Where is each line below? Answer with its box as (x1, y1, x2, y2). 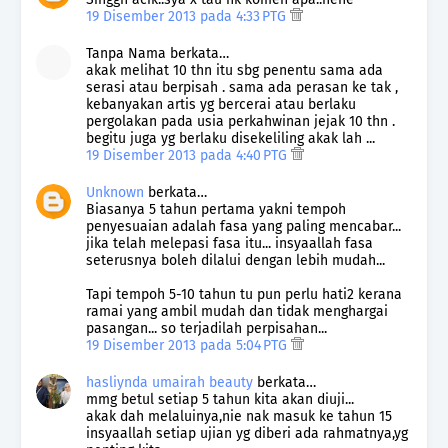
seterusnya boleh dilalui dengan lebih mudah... (86, 251, 385, 269)
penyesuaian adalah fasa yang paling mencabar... (86, 217, 401, 235)
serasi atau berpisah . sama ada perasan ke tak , (86, 78, 398, 96)
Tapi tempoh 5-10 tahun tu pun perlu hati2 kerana (86, 285, 402, 303)
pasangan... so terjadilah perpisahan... (86, 319, 327, 337)
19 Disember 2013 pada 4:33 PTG (86, 7, 290, 25)
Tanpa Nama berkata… (86, 44, 229, 62)
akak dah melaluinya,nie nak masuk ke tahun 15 (86, 407, 392, 425)
